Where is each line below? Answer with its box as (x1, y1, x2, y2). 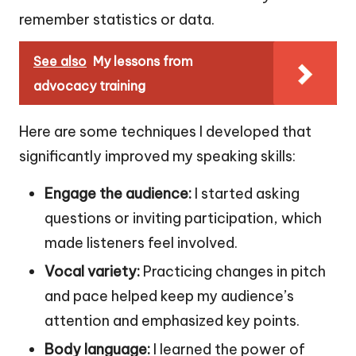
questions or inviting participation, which (44, 209, 322, 228)
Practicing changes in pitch (140, 262, 326, 281)
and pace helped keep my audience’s (44, 287, 294, 306)
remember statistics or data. (19, 10, 215, 29)
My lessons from (93, 53, 193, 70)
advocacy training (33, 78, 145, 95)
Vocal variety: (44, 262, 140, 281)
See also (33, 53, 87, 70)
